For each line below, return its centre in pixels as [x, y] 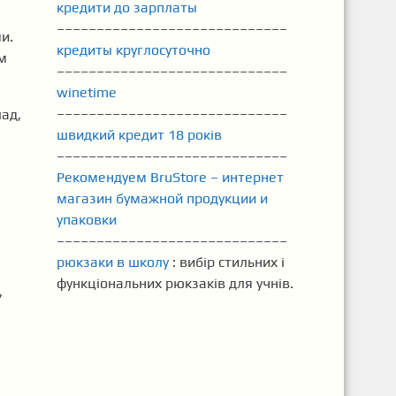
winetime [86, 92]
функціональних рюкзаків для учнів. [175, 283]
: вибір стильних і [226, 262]
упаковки [86, 220]
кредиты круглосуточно [133, 50]
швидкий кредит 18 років [139, 135]
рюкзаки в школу [112, 262]
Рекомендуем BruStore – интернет [170, 177]
